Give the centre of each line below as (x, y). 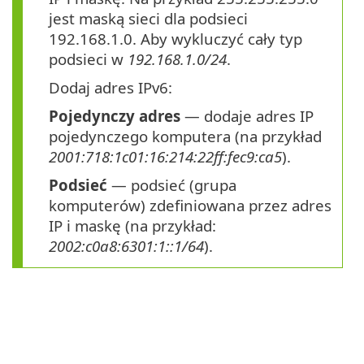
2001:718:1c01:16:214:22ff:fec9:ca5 (165, 157)
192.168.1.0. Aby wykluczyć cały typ (175, 39)
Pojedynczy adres (115, 116)
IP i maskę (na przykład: (132, 226)
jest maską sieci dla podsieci (148, 19)
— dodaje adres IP (247, 116)
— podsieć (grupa (172, 185)
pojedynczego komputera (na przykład (185, 136)
